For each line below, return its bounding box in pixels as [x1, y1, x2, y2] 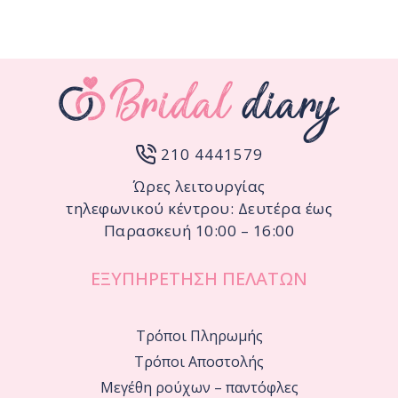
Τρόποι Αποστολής [134, 351, 264, 371]
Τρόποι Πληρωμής [135, 325, 263, 346]
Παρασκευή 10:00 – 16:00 [103, 219, 295, 241]
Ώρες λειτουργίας [132, 175, 266, 196]
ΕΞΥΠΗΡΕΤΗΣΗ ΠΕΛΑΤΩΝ [91, 266, 307, 291]
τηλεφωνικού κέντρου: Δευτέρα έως [66, 197, 332, 219]
